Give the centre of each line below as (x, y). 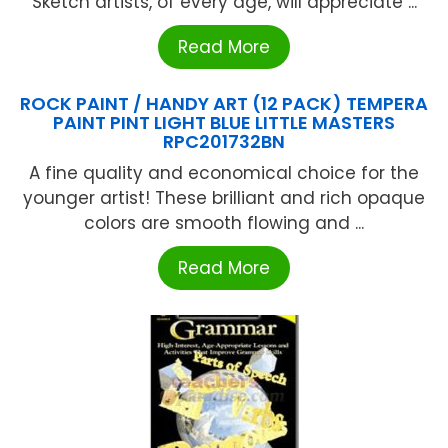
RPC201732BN (224, 141)
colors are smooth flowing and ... (224, 222)
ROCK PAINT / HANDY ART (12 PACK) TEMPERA (224, 103)
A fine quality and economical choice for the (224, 172)
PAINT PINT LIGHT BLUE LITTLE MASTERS (224, 122)
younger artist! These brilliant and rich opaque (224, 197)
